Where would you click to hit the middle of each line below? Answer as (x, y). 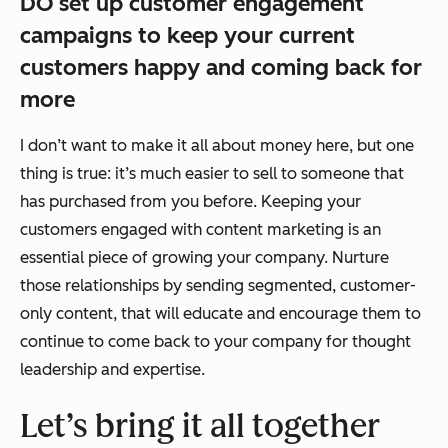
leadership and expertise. (112, 369)
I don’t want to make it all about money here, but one (217, 145)
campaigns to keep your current (187, 35)
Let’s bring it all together (200, 425)
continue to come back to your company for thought (215, 341)
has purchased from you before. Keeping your (190, 201)
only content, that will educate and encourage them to (220, 313)
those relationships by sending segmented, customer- (218, 285)
